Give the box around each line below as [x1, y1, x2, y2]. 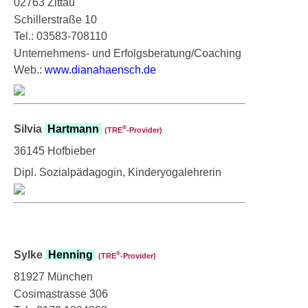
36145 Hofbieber [14, 144, 96, 157]
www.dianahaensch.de [45, 63, 156, 76]
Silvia [14, 122, 45, 135]
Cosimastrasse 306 [14, 287, 108, 300]
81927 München [14, 270, 93, 283]
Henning [45, 248, 96, 261]
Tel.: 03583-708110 [14, 30, 107, 42]
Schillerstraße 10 [14, 13, 97, 25]
